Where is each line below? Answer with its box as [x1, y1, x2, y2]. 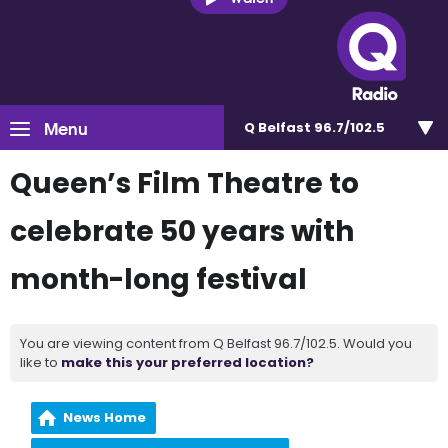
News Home [63, 408, 147, 427]
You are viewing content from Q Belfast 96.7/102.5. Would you [20, 334, 412, 353]
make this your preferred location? [61, 353, 314, 372]
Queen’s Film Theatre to [10, 164, 359, 203]
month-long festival [10, 260, 307, 299]
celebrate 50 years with [10, 212, 354, 251]
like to [20, 353, 61, 372]
